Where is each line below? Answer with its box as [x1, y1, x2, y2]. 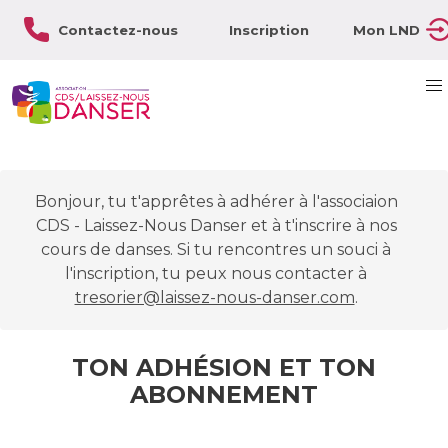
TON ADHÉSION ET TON [72, 353, 376, 382]
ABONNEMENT [130, 380, 318, 409]
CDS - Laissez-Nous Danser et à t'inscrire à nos [35, 216, 397, 235]
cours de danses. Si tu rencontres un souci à [41, 240, 391, 259]
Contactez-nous [58, 22, 178, 38]
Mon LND [353, 22, 420, 38]
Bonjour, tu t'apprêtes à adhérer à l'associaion [34, 192, 398, 211]
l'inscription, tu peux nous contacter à [65, 264, 367, 283]
